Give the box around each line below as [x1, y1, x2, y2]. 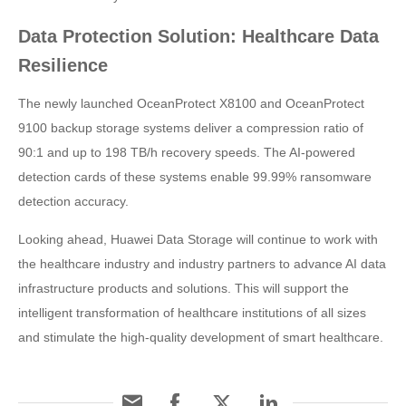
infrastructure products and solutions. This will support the [18, 280, 349, 295]
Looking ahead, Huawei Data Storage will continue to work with [18, 231, 378, 246]
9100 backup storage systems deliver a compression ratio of [18, 120, 363, 135]
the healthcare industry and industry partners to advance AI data [18, 256, 386, 271]
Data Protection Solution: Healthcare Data [18, 25, 379, 46]
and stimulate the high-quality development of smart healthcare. [18, 329, 383, 344]
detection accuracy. [18, 193, 129, 208]
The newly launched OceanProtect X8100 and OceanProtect [18, 95, 364, 111]
